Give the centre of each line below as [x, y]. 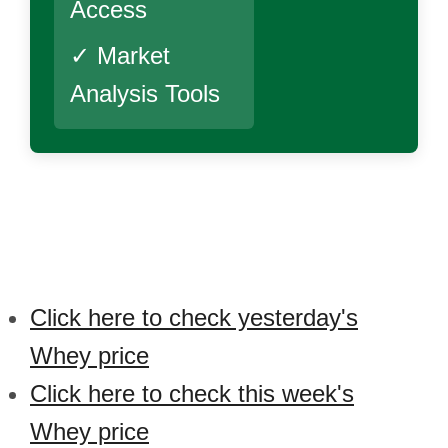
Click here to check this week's [192, 393]
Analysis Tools [145, 93]
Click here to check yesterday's [194, 317]
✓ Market [120, 55]
